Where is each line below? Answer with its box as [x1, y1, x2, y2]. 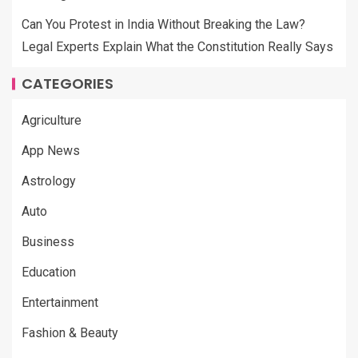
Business [22, 234, 74, 250]
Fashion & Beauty [22, 325, 118, 341]
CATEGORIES [22, 74, 113, 94]
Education [22, 265, 76, 280]
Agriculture [22, 113, 82, 129]
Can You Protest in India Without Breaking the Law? [22, 17, 305, 33]
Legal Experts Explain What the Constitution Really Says [22, 39, 333, 55]
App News [22, 143, 80, 159]
